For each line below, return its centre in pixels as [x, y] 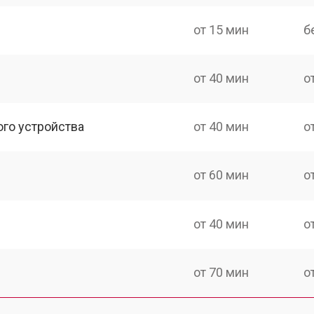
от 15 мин [221, 29]
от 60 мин [221, 175]
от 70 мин [221, 272]
